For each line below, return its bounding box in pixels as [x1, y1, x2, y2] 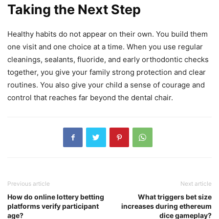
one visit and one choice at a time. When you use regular [7, 42, 203, 51]
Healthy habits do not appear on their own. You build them [7, 29, 208, 39]
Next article [180, 179, 212, 187]
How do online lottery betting [7, 192, 104, 201]
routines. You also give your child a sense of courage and [7, 80, 205, 89]
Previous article [7, 179, 50, 187]
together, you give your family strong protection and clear [7, 67, 206, 77]
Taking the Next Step [7, 1, 141, 18]
